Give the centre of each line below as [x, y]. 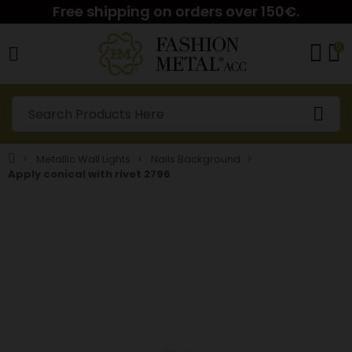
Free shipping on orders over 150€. [176, 11]
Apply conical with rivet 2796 [89, 174]
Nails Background [196, 159]
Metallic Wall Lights [83, 159]
